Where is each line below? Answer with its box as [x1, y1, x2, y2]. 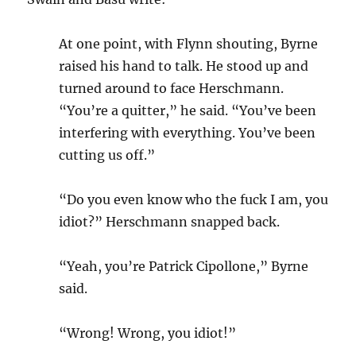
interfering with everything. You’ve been [59, 124, 316, 141]
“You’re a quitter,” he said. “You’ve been [59, 102, 317, 118]
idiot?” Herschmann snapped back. [59, 213, 281, 230]
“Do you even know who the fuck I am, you [59, 191, 329, 207]
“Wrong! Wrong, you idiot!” [59, 324, 237, 341]
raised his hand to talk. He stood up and [59, 57, 309, 74]
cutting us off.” [59, 146, 156, 163]
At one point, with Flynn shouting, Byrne [59, 35, 319, 52]
